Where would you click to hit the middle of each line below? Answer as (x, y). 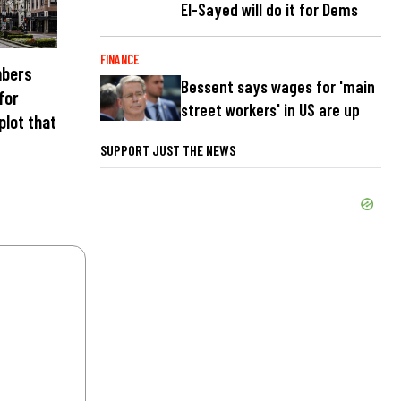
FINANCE (119, 59)
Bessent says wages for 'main (278, 87)
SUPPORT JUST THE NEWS (168, 149)
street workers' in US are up (270, 110)
